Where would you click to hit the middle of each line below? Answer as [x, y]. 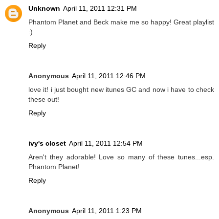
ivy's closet [47, 143]
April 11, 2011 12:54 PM [106, 143]
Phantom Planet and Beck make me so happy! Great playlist [121, 22]
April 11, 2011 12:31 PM [100, 9]
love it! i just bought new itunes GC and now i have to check [121, 90]
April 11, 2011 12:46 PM [109, 76]
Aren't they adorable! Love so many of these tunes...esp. [121, 157]
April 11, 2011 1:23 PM [107, 211]
